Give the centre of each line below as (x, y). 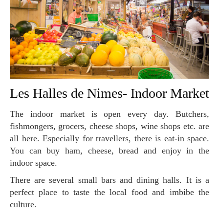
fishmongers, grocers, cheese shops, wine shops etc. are (109, 126)
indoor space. (33, 163)
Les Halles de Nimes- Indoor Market (114, 93)
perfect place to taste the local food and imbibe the (109, 192)
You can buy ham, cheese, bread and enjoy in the (109, 150)
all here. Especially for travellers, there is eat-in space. (109, 138)
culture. (23, 204)
